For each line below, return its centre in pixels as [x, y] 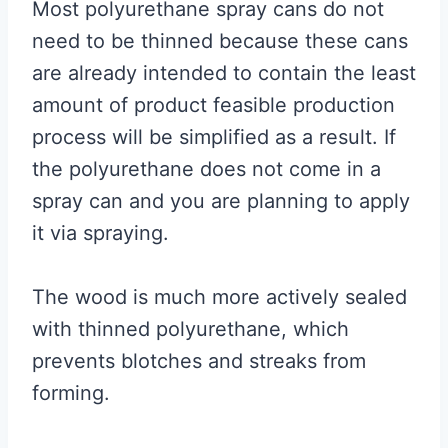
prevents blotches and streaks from [199, 360]
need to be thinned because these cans [220, 40]
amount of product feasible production [213, 104]
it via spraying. [100, 232]
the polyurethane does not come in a [206, 168]
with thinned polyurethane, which [190, 328]
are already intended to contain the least [224, 72]
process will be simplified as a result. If [214, 136]
